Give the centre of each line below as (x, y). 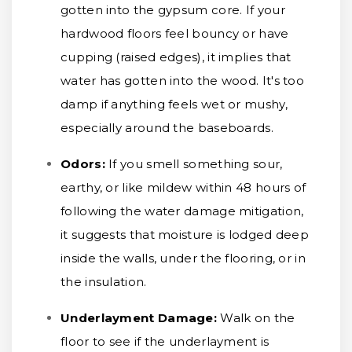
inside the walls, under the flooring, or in (183, 258)
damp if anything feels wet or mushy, (174, 104)
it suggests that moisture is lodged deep (185, 235)
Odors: (83, 164)
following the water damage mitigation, (182, 211)
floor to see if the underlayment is (165, 341)
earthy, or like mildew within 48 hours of (183, 187)
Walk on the (258, 318)
